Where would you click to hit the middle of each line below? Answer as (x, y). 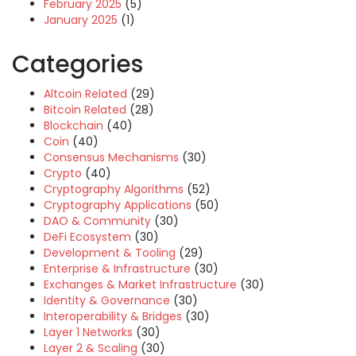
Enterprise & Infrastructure (117, 269)
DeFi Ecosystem (87, 237)
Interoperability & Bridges (113, 316)
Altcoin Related (85, 94)
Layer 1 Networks (88, 332)
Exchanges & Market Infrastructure (140, 284)
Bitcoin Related (85, 110)
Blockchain (74, 126)
